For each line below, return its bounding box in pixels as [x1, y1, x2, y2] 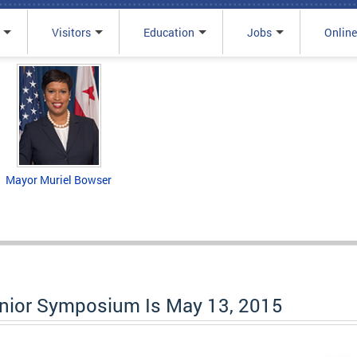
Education [143, 25, 194, 40]
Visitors [51, 25, 91, 40]
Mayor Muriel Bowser [6, 171, 112, 187]
